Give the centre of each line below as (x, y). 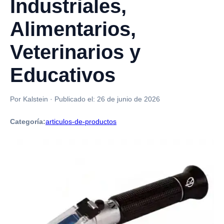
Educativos (63, 75)
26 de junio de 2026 (128, 99)
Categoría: (28, 121)
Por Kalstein (29, 99)
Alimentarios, (73, 29)
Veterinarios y (75, 52)
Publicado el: (76, 99)
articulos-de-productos (81, 121)
